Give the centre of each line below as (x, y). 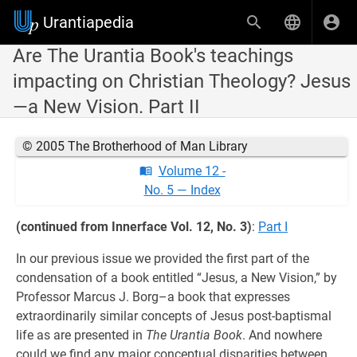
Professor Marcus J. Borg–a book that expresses (153, 297)
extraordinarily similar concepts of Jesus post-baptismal (174, 316)
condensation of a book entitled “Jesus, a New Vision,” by (177, 278)
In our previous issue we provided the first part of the (163, 259)
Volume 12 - (192, 171)
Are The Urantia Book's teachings (153, 56)
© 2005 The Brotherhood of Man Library (135, 146)
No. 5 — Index (182, 190)
